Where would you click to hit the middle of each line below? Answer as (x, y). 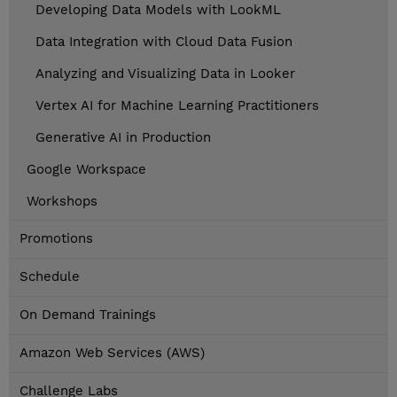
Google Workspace (86, 170)
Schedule (50, 277)
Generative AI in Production (123, 138)
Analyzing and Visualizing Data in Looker (165, 74)
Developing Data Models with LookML (158, 10)
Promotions (56, 239)
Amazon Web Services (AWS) (112, 353)
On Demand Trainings (88, 315)
